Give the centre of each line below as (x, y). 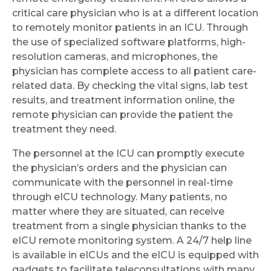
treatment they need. (65, 129)
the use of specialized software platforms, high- (129, 42)
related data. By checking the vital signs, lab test (130, 86)
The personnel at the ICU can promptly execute (128, 154)
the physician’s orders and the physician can (119, 168)
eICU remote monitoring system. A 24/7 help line (132, 241)
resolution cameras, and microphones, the (115, 57)
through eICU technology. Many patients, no (120, 197)
